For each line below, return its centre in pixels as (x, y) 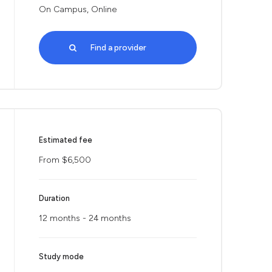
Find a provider (118, 48)
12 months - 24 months (85, 218)
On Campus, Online (78, 9)
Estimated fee (66, 140)
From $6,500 (65, 160)
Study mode (61, 257)
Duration (54, 198)
